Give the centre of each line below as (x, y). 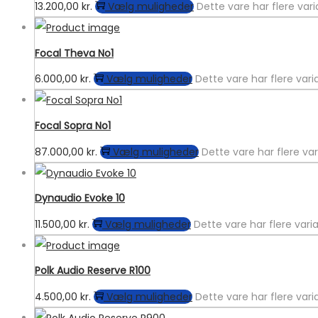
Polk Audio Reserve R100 (93, 271)
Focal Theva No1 (74, 53)
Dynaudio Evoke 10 (80, 198)
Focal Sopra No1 (73, 125)
